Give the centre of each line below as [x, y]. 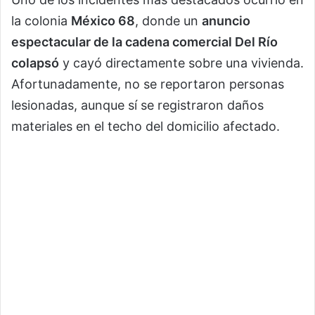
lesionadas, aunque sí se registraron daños [137, 105]
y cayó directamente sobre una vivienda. [181, 63]
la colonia [41, 21]
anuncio [226, 21]
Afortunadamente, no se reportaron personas [148, 84]
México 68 [103, 21]
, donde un [168, 21]
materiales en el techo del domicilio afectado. [146, 127]
